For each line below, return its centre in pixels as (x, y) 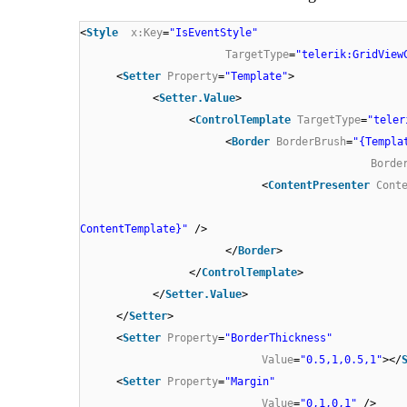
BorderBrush (311, 142)
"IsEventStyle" (213, 33)
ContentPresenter (319, 186)
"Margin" (250, 382)
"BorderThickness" (278, 338)
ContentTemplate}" (134, 229)
